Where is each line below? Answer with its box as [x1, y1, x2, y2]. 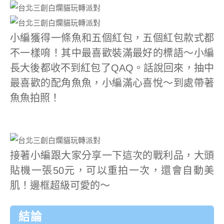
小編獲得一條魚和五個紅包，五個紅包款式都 [10, 32, 214, 43]
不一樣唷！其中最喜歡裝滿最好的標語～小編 [10, 47, 214, 58]
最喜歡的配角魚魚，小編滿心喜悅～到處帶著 [10, 77, 214, 88]
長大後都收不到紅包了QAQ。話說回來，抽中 [10, 62, 214, 73]
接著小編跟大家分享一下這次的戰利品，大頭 [10, 149, 214, 161]
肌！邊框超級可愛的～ [10, 179, 110, 191]
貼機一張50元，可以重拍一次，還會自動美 [10, 164, 214, 176]
